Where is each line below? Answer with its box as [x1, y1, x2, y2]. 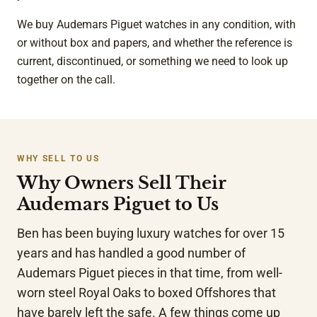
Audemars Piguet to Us [17, 194, 219, 215]
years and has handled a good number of [17, 246, 246, 261]
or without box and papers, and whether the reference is [17, 36, 292, 50]
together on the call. [17, 73, 115, 87]
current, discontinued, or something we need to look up [17, 54, 288, 69]
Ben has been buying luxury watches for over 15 [17, 226, 284, 241]
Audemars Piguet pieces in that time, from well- [17, 266, 282, 281]
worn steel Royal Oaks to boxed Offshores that [17, 286, 276, 301]
